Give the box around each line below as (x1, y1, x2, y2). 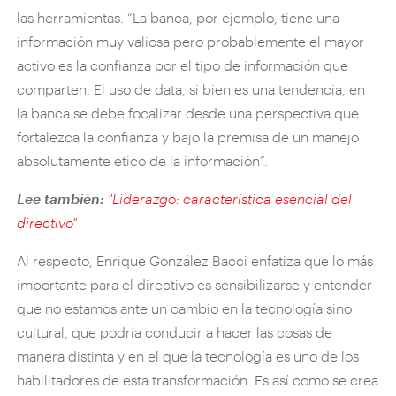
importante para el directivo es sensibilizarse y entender (17, 275, 373, 293)
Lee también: (17, 189, 105, 207)
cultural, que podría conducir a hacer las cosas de (17, 323, 333, 340)
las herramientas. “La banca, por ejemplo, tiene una (17, 8, 340, 26)
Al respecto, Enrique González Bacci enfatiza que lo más (17, 251, 374, 269)
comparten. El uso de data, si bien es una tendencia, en (17, 80, 366, 97)
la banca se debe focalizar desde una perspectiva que (17, 103, 360, 121)
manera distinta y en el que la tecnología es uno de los (17, 346, 360, 364)
